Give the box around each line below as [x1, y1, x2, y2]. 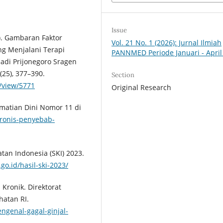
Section [111, 70, 135, 79]
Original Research [111, 82, 172, 92]
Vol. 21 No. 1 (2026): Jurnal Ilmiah [111, 37, 222, 47]
